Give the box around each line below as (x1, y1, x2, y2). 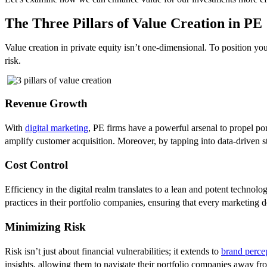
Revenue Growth (5, 97, 88, 110)
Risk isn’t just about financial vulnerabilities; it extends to (5, 246, 221, 256)
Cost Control (5, 159, 68, 172)
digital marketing (25, 122, 88, 133)
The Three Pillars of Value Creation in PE (5, 15, 262, 32)
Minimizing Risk (5, 220, 86, 233)
